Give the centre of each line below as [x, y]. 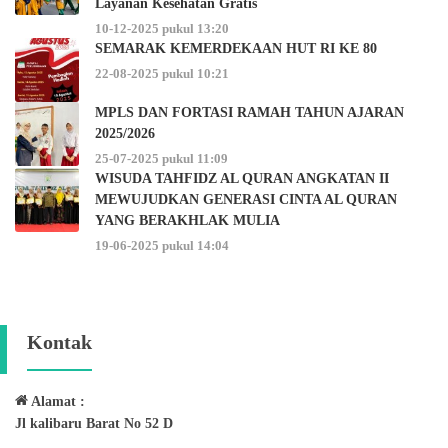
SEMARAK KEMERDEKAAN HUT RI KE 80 [236, 48]
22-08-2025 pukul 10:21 [162, 74]
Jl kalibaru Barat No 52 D [94, 423]
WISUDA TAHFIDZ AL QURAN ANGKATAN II [242, 178]
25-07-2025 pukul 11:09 [161, 159]
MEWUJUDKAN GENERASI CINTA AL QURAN [246, 199]
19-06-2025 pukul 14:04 [162, 246]
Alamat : [56, 401]
